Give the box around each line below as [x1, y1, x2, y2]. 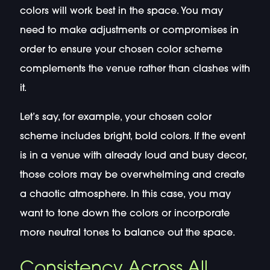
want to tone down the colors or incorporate [19, 209, 230, 219]
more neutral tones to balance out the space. [19, 228, 235, 239]
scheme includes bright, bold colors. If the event [19, 132, 245, 142]
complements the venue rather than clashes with [19, 64, 250, 75]
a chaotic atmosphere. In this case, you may [19, 190, 231, 200]
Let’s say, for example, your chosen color [19, 113, 212, 123]
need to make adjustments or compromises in [19, 26, 239, 36]
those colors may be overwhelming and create [19, 171, 245, 181]
